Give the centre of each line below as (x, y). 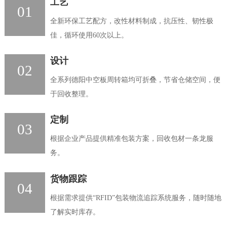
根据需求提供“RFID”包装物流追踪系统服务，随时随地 (136, 197)
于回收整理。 (71, 94)
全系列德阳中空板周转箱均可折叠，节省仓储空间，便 (135, 80)
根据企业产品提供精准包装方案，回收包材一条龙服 (131, 139)
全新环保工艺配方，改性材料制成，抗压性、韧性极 (131, 21)
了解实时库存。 (75, 212)
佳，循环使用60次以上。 (89, 35)
